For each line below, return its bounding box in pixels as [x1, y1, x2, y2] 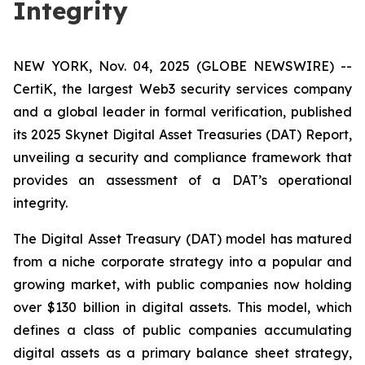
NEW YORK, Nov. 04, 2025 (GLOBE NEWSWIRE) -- [13, 58, 352, 74]
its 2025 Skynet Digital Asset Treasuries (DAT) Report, [13, 126, 352, 143]
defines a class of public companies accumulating [13, 322, 352, 338]
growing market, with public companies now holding [13, 276, 352, 292]
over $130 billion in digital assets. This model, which [13, 299, 352, 315]
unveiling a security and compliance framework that [13, 149, 352, 165]
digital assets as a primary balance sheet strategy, [13, 345, 352, 361]
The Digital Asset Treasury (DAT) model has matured [13, 231, 352, 247]
